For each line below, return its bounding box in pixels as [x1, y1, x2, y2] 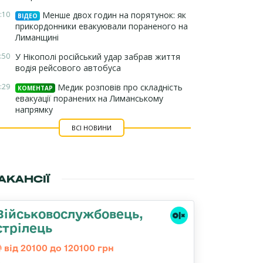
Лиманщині [15, 32, 59, 43]
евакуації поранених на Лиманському [15, 93, 163, 104]
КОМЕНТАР [18, 84, 53, 92]
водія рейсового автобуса [15, 62, 121, 73]
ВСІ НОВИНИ [71, 123, 112, 132]
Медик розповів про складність [55, 82, 183, 93]
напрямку [15, 104, 53, 115]
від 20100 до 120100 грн [2, 243, 114, 253]
